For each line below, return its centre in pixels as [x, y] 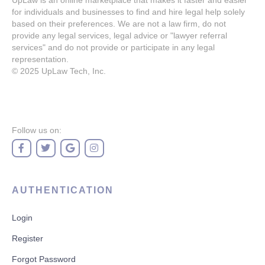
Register [28, 238]
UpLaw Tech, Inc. [74, 71]
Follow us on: [37, 130]
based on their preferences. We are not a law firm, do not [119, 24]
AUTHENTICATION [63, 190]
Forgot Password [44, 259]
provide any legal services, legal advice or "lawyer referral [119, 35]
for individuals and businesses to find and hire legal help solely [128, 12]
